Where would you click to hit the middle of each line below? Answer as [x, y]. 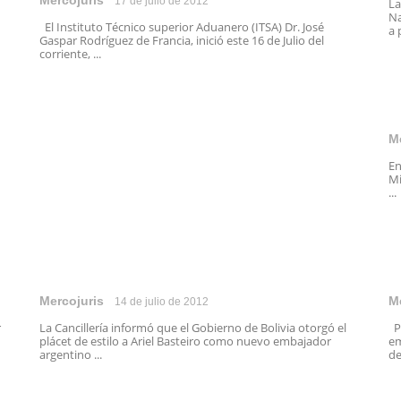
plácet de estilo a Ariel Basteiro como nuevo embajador [185, 341]
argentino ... [71, 354]
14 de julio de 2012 [162, 302]
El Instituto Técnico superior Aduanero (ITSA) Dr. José [182, 27]
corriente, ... [70, 54]
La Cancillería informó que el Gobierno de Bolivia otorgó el [193, 328]
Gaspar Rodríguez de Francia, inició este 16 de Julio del [182, 40]
